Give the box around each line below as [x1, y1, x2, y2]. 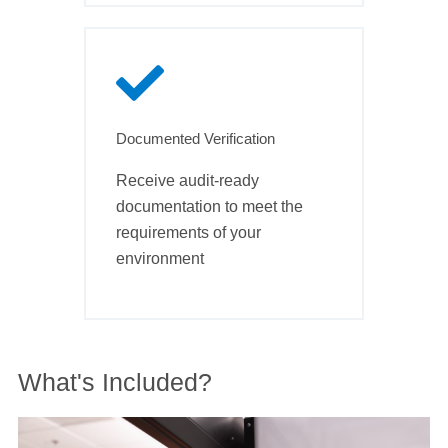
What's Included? [17, 367, 212, 396]
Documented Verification [116, 130, 275, 148]
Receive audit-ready [116, 172, 259, 190]
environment [116, 250, 204, 268]
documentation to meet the [116, 198, 303, 216]
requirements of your [116, 224, 261, 242]
